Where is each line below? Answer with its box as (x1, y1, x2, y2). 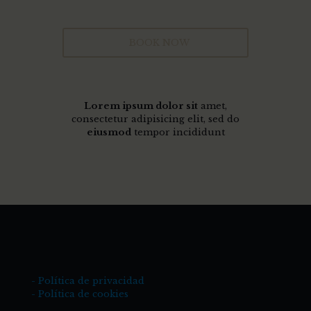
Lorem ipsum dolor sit (84, 99, 198, 112)
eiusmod (86, 126, 131, 138)
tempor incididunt (131, 126, 225, 138)
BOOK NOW (128, 36, 190, 49)
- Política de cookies (31, 287, 128, 300)
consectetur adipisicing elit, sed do (72, 112, 239, 125)
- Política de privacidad (31, 274, 144, 287)
